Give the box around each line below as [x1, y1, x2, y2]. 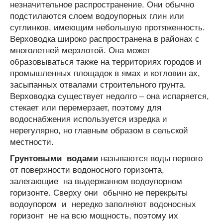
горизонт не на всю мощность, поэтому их [10, 211, 178, 221]
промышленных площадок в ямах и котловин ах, [10, 68, 200, 78]
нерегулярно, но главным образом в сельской [10, 125, 188, 135]
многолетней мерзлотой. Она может [10, 45, 150, 55]
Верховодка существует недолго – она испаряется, [10, 91, 209, 101]
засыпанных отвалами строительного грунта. [10, 80, 186, 90]
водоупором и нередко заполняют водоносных [10, 199, 196, 209]
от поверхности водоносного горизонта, [10, 165, 164, 175]
